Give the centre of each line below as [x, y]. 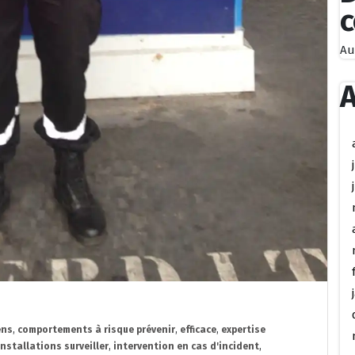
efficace [198, 329]
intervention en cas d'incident [186, 346]
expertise [243, 329]
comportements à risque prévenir [96, 329]
